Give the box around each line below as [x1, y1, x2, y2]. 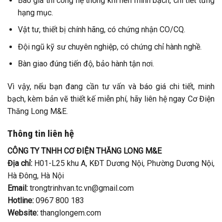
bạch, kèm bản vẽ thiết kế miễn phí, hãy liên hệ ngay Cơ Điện [7, 94, 215, 104]
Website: [7, 208, 38, 218]
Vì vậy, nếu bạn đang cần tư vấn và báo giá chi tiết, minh [7, 82, 215, 92]
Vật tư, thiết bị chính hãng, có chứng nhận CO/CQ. [17, 25, 185, 35]
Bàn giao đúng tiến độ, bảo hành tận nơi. [17, 59, 154, 69]
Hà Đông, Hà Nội [7, 170, 64, 180]
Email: [7, 183, 28, 193]
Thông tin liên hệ [7, 127, 74, 139]
